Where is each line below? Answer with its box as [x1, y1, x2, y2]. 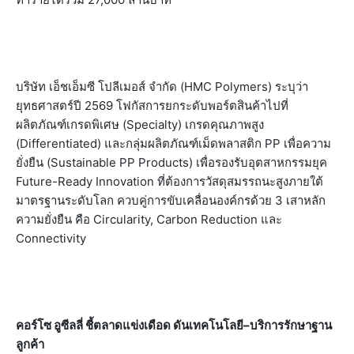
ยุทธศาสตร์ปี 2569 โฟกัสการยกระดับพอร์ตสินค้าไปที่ [16, 98, 288, 114]
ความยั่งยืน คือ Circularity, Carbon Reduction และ [16, 212, 282, 228]
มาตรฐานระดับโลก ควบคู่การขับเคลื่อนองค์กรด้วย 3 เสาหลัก [16, 193, 326, 209]
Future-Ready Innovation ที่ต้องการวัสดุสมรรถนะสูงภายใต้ [16, 174, 323, 190]
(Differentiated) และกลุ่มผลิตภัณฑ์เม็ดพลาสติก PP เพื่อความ [16, 136, 331, 152]
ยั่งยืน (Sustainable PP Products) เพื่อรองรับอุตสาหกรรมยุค [16, 155, 327, 171]
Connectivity [16, 231, 86, 247]
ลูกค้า [16, 337, 44, 352]
